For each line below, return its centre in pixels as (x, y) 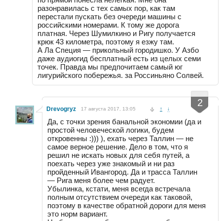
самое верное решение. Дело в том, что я (118, 147)
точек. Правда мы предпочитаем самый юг (110, 67)
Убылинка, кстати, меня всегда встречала (119, 188)
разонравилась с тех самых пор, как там (106, 8)
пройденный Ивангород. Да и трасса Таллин (122, 172)
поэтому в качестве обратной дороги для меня (127, 205)
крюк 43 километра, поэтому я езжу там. (106, 41)
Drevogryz (61, 109)
